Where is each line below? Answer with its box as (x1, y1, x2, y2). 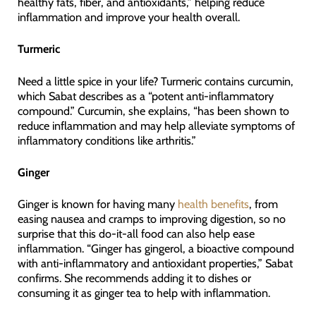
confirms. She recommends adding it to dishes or (17, 271, 251, 286)
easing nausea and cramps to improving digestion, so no (17, 212, 286, 226)
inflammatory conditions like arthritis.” (17, 133, 196, 147)
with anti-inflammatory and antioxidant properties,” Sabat (17, 256, 293, 271)
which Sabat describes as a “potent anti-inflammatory (17, 88, 274, 103)
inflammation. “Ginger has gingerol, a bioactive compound (17, 241, 294, 256)
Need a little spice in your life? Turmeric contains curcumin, (17, 73, 293, 88)
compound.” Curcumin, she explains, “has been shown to (17, 103, 289, 118)
